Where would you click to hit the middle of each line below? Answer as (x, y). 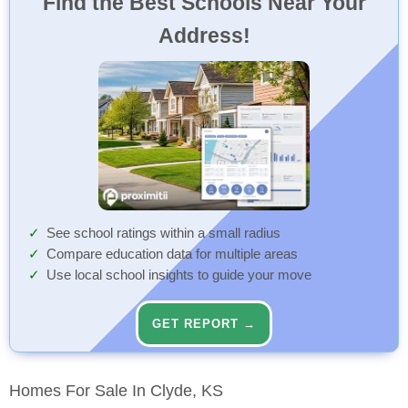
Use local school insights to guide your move (179, 275)
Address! (204, 36)
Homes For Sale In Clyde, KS (116, 391)
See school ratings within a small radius (163, 234)
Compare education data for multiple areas (172, 255)
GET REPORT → (204, 324)
